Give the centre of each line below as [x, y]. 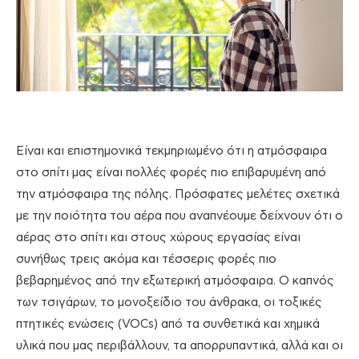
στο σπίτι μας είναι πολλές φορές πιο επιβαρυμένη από [171, 173]
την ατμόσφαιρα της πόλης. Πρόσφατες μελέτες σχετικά [178, 195]
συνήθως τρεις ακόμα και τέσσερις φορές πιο [146, 260]
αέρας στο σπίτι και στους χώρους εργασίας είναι [158, 238]
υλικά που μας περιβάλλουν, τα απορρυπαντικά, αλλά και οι [179, 346]
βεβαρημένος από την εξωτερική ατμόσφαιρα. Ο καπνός [175, 281]
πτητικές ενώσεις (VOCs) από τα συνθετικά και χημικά [168, 325]
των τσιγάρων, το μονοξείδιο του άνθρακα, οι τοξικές [169, 303]
